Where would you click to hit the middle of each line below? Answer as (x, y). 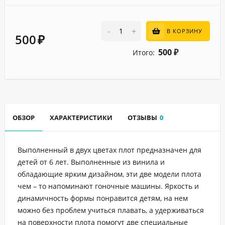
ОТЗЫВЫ (142, 118)
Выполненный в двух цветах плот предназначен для (109, 150)
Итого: (144, 53)
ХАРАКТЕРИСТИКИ (81, 118)
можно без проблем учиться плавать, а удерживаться (111, 210)
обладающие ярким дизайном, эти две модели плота (109, 174)
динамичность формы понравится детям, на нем (103, 198)
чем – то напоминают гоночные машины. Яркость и (108, 186)
